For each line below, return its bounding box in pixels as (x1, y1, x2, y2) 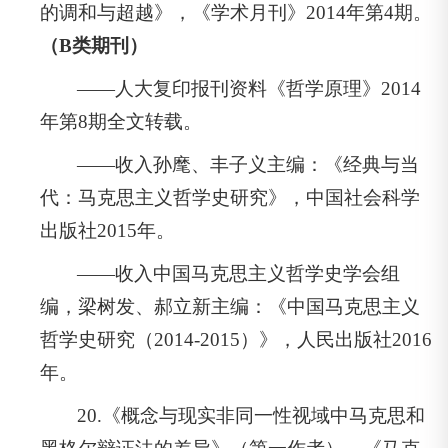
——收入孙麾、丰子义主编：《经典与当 (77, 153, 420, 175)
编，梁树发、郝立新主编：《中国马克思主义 (40, 295, 420, 317)
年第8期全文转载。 (40, 110, 202, 132)
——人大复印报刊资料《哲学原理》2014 (77, 77, 422, 99)
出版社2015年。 (40, 219, 175, 241)
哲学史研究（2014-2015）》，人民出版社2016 (40, 328, 432, 350)
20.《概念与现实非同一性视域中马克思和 (77, 404, 426, 426)
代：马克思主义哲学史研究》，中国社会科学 (40, 186, 420, 208)
